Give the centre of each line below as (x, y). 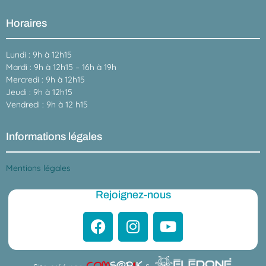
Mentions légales (38, 168)
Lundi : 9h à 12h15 (39, 54)
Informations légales (54, 137)
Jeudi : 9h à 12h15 (39, 92)
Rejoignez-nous (133, 194)
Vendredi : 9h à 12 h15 (47, 104)
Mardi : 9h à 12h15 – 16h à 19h (61, 67)
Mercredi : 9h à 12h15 (45, 79)
